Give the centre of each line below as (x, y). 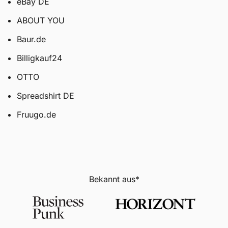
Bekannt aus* (114, 179)
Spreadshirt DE (45, 95)
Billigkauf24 (39, 58)
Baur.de (31, 39)
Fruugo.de (36, 114)
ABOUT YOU (40, 20)
